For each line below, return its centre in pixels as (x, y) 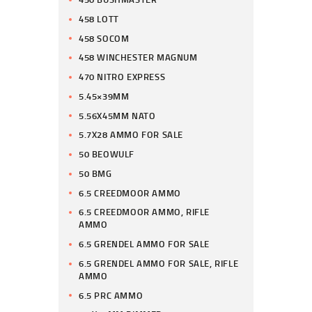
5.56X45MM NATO (117, 115)
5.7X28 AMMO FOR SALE (131, 135)
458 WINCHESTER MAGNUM (138, 57)
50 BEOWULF (107, 154)
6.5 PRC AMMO (111, 295)
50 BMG (95, 173)
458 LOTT (99, 18)
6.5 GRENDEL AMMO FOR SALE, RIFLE (159, 263)
